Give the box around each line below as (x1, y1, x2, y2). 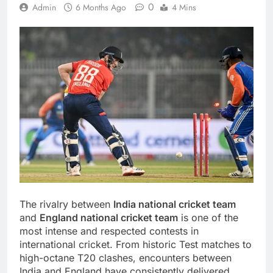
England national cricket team (40, 211, 178, 224)
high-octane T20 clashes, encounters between (19, 251, 232, 264)
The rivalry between (19, 197, 113, 210)
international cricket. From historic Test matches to (19, 238, 252, 250)
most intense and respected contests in (19, 224, 199, 237)
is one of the (178, 211, 238, 224)
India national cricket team (113, 197, 236, 210)
